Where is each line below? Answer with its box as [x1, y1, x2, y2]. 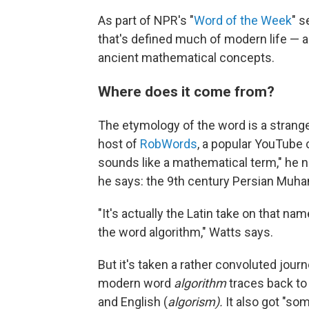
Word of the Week [194, 13, 292, 28]
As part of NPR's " [98, 13, 194, 28]
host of [98, 137, 137, 152]
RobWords [137, 137, 197, 152]
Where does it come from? [98, 83, 275, 101]
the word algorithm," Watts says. [98, 225, 273, 240]
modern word [98, 276, 174, 291]
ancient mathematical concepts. [98, 50, 275, 66]
